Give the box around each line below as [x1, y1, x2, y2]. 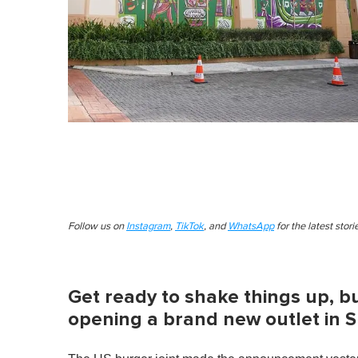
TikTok [175, 221, 204, 232]
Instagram [126, 221, 170, 232]
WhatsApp [228, 221, 274, 232]
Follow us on [68, 221, 126, 232]
